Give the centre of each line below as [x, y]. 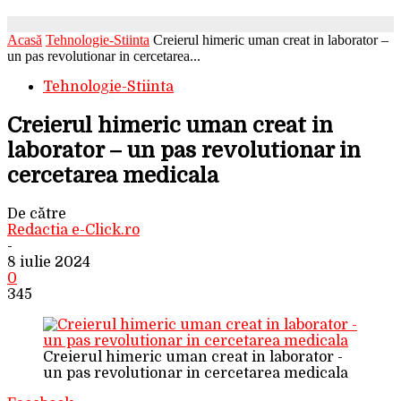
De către [37, 213]
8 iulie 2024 [49, 262]
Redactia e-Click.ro [73, 230]
